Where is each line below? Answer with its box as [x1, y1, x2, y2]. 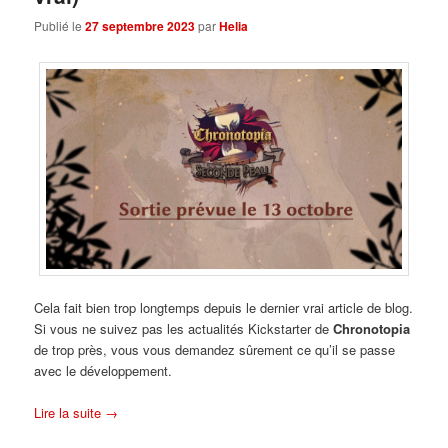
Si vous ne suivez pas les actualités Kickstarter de [34, 319, 334, 339]
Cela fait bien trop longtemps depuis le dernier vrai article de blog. [34, 298, 414, 318]
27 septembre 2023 [85, 17, 196, 36]
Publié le [34, 17, 86, 35]
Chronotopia [333, 319, 411, 339]
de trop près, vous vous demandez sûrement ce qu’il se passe [34, 340, 396, 360]
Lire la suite [34, 403, 106, 423]
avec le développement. [34, 361, 173, 381]
